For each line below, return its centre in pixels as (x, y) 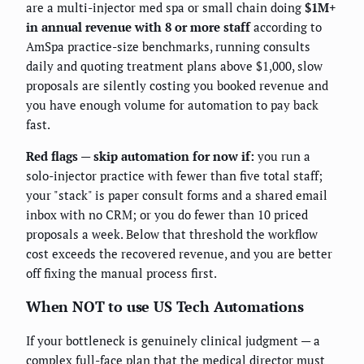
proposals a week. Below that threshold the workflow (172, 234)
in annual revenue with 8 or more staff (138, 26)
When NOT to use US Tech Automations (165, 306)
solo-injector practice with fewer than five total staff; (174, 175)
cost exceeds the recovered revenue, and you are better (179, 253)
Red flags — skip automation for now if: (140, 156)
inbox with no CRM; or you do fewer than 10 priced (167, 214)
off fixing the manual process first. (121, 273)
